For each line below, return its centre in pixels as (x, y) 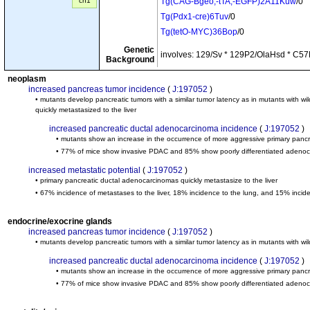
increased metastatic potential (84, 170)
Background (130, 60)
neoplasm (27, 79)
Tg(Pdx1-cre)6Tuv (194, 17)
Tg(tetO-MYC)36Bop (199, 32)
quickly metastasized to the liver (86, 110)
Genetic (139, 50)
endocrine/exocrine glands (60, 221)
